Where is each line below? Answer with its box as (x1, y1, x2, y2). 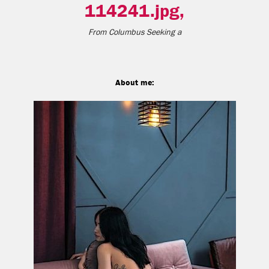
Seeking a (144, 28, 181, 37)
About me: (115, 77, 154, 87)
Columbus (108, 28, 144, 37)
